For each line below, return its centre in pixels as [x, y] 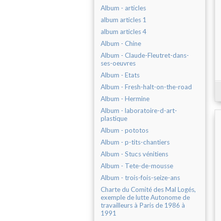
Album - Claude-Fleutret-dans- [145, 55]
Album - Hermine [125, 99]
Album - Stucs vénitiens [134, 154]
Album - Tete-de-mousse [137, 166]
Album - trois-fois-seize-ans [140, 178]
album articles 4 [124, 32]
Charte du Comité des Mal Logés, [148, 190]
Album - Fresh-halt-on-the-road [146, 87]
